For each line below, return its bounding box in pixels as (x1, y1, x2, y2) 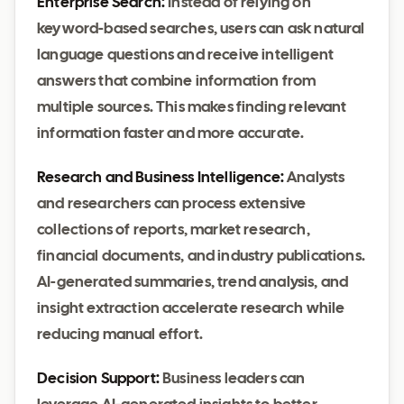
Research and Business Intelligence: (37, 171, 284, 185)
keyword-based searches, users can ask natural (37, 23, 365, 36)
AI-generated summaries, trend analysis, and (37, 276, 349, 289)
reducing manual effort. (37, 328, 203, 342)
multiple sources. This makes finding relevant (37, 101, 347, 115)
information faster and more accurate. (37, 127, 305, 141)
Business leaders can (159, 372, 306, 386)
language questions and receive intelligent (37, 49, 335, 62)
